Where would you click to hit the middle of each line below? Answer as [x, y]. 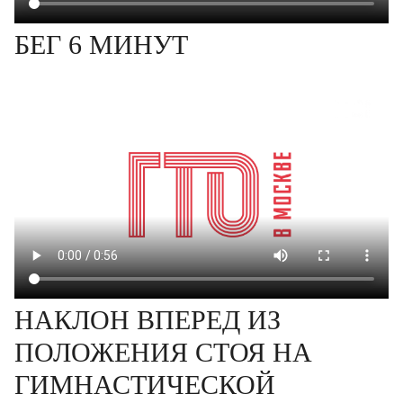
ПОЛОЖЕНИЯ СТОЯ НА [163, 352]
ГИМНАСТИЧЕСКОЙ [145, 385]
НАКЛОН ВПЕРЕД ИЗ [148, 320]
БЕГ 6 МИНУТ [101, 45]
